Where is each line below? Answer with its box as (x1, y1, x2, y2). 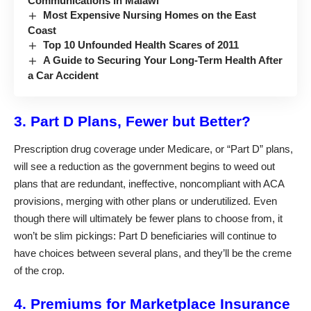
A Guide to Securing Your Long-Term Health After (43, 53, 283, 66)
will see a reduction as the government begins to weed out (14, 160, 275, 172)
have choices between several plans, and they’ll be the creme (14, 246, 292, 259)
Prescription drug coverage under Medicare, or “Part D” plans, (14, 142, 293, 155)
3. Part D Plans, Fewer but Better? (14, 113, 251, 130)
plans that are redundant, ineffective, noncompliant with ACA (14, 177, 284, 190)
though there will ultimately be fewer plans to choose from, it (14, 212, 283, 224)
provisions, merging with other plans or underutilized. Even (14, 194, 277, 207)
